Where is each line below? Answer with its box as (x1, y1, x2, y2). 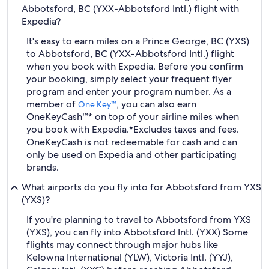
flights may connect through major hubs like (26, 238, 218, 251)
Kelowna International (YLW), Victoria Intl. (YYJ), (26, 251, 233, 264)
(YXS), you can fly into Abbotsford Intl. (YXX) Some (26, 226, 248, 238)
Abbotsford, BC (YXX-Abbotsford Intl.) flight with (22, 2, 239, 15)
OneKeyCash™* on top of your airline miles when (26, 110, 239, 123)
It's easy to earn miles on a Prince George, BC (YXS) (26, 35, 249, 47)
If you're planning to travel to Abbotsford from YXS (26, 213, 251, 226)
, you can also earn (116, 98, 196, 110)
